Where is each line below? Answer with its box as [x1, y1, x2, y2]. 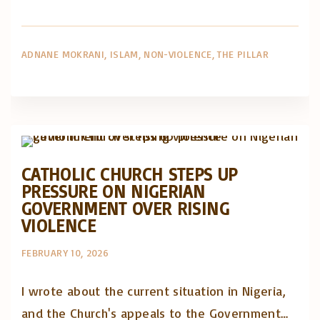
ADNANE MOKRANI [21, 48, 105, 60]
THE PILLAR [217, 48, 269, 60]
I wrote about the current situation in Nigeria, [21, 282, 286, 299]
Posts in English [189, 113, 279, 129]
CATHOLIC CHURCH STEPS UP [21, 162, 238, 185]
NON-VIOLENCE [144, 48, 212, 60]
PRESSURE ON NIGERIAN [21, 179, 206, 202]
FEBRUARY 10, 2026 [21, 246, 109, 259]
